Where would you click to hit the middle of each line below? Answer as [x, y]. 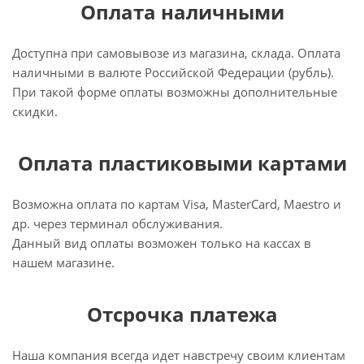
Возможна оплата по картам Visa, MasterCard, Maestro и [177, 204]
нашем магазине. [63, 262]
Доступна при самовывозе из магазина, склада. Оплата [176, 53]
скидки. [35, 111]
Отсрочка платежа [182, 314]
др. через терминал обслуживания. [117, 223]
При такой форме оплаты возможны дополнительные [175, 92]
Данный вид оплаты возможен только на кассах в [162, 243]
